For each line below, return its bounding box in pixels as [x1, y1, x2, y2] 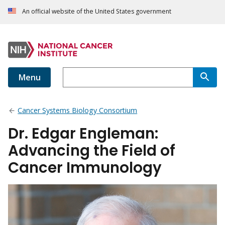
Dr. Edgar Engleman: [8, 123, 158, 144]
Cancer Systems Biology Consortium [18, 105, 138, 116]
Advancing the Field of [8, 140, 175, 161]
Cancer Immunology [8, 157, 162, 178]
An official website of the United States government [22, 7, 171, 16]
